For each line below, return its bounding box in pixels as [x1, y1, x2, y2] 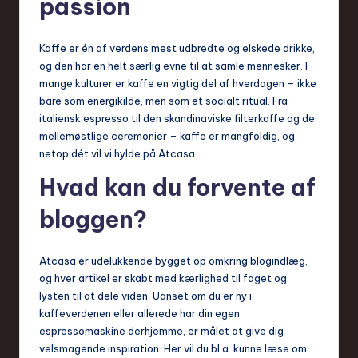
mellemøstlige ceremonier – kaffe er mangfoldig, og [39, 129, 295, 142]
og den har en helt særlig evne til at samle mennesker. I [39, 58, 308, 72]
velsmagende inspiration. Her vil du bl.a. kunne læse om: [39, 341, 309, 355]
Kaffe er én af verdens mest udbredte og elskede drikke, [39, 41, 315, 54]
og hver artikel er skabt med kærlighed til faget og [39, 271, 287, 284]
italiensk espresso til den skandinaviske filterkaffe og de [39, 111, 315, 125]
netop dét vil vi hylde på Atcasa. [39, 146, 197, 160]
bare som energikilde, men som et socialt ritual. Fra [39, 93, 288, 107]
